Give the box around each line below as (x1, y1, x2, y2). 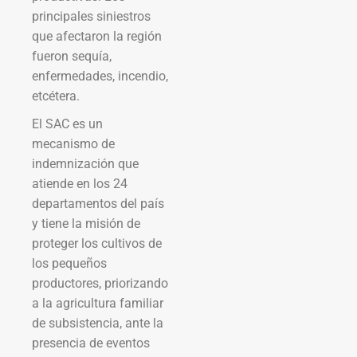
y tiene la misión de (32, 215, 140, 231)
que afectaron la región (32, 28, 162, 44)
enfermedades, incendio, (32, 68, 168, 84)
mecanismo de (32, 135, 115, 151)
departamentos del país (32, 195, 164, 211)
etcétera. (32, 88, 80, 104)
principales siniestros (32, 8, 151, 24)
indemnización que (32, 155, 139, 171)
